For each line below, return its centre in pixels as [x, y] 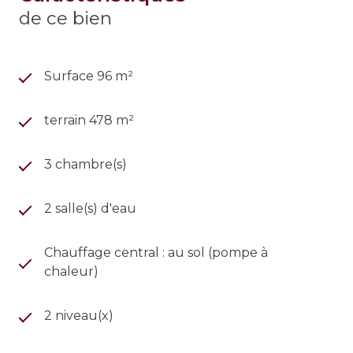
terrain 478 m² [89, 121]
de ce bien [65, 19]
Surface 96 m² [89, 76]
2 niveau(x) [79, 316]
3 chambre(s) [85, 165]
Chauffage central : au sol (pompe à [156, 253]
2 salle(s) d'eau [90, 209]
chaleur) [71, 272]
